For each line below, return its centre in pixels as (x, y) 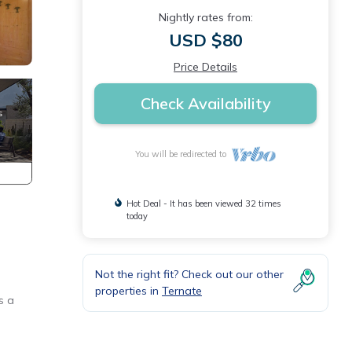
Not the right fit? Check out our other (189, 274)
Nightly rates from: (205, 17)
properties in (128, 291)
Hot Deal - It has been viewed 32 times (203, 203)
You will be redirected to (183, 154)
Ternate (182, 291)
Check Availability (205, 103)
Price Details (205, 67)
